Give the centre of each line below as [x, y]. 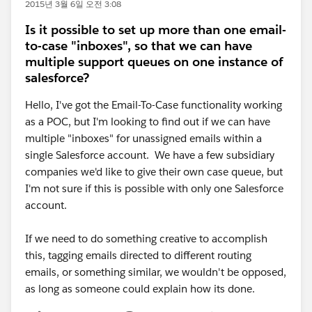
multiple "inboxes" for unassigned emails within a [143, 138]
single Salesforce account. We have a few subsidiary [150, 155]
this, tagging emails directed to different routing [138, 255]
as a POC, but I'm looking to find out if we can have [148, 122]
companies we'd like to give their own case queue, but [154, 172]
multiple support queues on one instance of [154, 62]
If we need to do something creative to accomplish [146, 239]
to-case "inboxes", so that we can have [139, 46]
